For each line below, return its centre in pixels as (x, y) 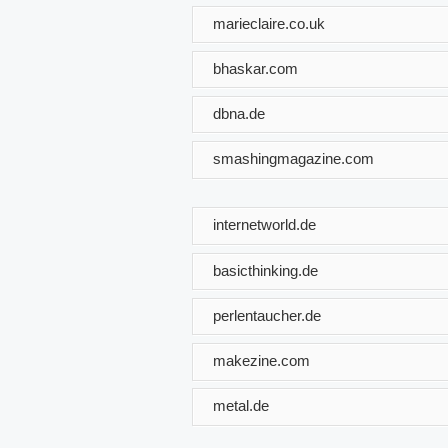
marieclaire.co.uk (269, 23)
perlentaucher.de (267, 315)
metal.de (241, 405)
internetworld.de (264, 224)
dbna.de (239, 113)
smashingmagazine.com (293, 158)
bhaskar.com (255, 68)
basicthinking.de (265, 270)
